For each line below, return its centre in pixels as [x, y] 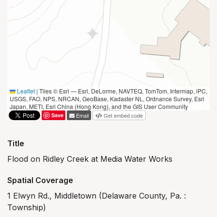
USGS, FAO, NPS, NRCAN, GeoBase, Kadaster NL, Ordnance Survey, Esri [107, 99]
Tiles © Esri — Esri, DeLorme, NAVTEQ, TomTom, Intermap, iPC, [123, 91]
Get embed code [123, 115]
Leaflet [25, 91]
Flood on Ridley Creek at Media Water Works [90, 159]
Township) [27, 207]
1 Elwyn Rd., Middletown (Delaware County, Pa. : [97, 196]
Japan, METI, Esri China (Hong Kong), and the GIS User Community [99, 106]
